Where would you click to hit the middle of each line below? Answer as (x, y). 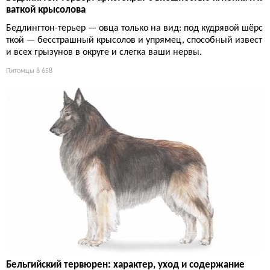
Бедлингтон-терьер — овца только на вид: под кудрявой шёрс (134, 29)
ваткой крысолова (46, 10)
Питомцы (20, 71)
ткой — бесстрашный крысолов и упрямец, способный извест (134, 41)
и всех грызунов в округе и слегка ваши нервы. (104, 53)
